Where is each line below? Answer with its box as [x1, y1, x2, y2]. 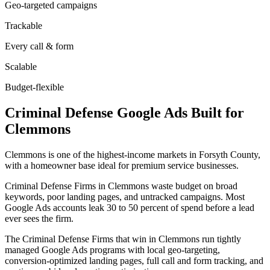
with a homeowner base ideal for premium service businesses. [5, 160, 239, 171]
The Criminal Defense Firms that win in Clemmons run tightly [5, 233, 241, 244]
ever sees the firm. [5, 213, 74, 224]
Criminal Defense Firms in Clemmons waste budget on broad [5, 180, 237, 191]
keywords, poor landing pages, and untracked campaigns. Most [5, 191, 245, 202]
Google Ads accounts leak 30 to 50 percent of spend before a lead [5, 202, 254, 213]
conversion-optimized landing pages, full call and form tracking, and [5, 255, 263, 266]
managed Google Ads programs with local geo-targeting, [5, 244, 220, 255]
